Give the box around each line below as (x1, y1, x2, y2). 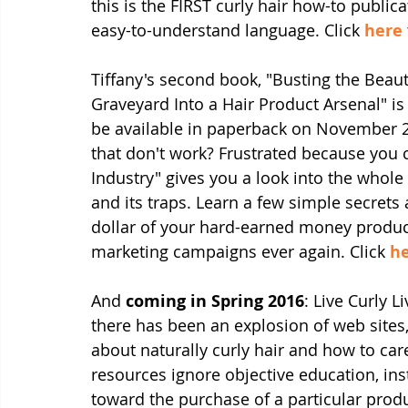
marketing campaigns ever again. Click (91, 240, 390, 262)
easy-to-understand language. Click (91, 19, 364, 41)
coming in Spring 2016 (126, 290, 304, 312)
